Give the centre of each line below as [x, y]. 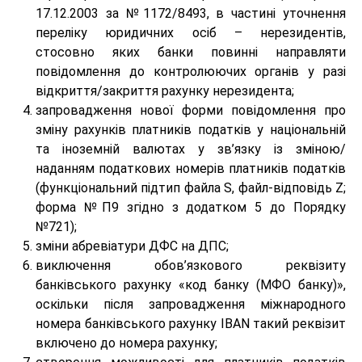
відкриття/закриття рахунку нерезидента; [165, 91]
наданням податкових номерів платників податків [191, 168]
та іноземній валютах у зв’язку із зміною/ [191, 149]
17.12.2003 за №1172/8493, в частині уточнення [191, 13]
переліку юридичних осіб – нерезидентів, [191, 33]
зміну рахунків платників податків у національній [191, 130]
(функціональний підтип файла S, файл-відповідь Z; [191, 188]
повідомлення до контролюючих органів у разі [191, 72]
